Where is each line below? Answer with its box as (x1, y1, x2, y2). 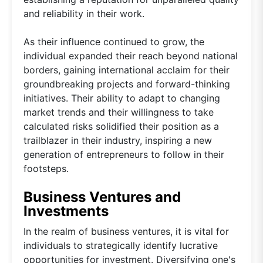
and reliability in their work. (23, 7, 144, 19)
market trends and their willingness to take (23, 106, 214, 118)
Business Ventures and (23, 188, 181, 205)
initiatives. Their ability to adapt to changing (23, 92, 220, 104)
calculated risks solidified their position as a (23, 120, 219, 132)
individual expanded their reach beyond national (23, 49, 238, 62)
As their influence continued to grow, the (23, 35, 204, 48)
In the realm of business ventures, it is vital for (23, 225, 229, 237)
